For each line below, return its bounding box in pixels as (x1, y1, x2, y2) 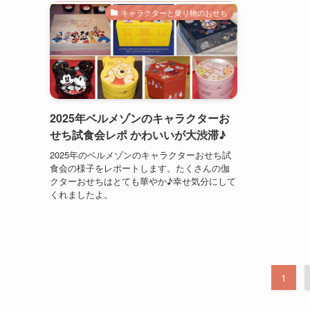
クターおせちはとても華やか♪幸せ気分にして (50, 174, 236, 188)
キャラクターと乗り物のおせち (121, 7, 228, 19)
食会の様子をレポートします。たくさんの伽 (50, 161, 230, 174)
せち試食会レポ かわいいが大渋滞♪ (50, 127, 226, 143)
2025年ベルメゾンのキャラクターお (50, 110, 230, 127)
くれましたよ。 (50, 187, 113, 201)
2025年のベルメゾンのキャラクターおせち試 (50, 147, 231, 161)
